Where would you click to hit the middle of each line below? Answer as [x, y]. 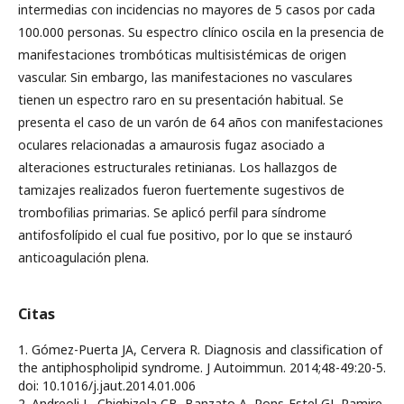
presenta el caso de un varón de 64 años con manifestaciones [201, 123]
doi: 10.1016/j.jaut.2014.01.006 [107, 386]
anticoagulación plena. [83, 258]
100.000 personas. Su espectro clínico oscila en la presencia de [201, 32]
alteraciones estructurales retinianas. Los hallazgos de [178, 168]
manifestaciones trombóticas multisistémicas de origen [182, 55]
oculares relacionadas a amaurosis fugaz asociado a [171, 145]
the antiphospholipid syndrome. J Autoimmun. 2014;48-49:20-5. [202, 368]
